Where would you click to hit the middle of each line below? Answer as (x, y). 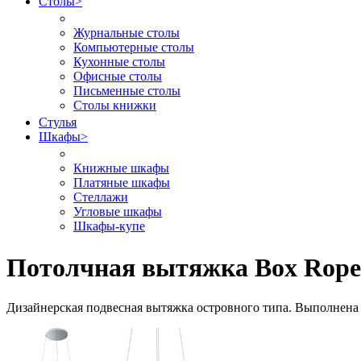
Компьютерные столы (134, 47)
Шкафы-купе (109, 226)
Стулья (58, 122)
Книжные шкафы (121, 168)
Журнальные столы (127, 33)
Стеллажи (101, 197)
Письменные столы (127, 91)
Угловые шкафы (118, 212)
